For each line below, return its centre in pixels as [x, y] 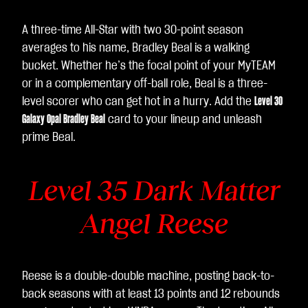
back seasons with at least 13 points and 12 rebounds [151, 294]
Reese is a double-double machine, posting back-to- [148, 276]
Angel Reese [154, 223]
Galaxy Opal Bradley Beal [64, 120]
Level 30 [268, 102]
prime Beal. [49, 137]
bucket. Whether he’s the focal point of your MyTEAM [149, 66]
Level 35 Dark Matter [154, 190]
